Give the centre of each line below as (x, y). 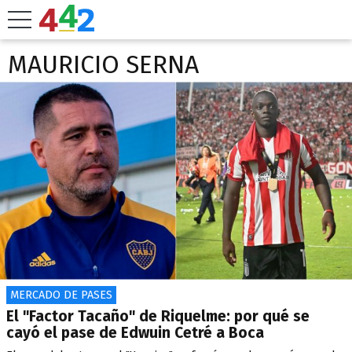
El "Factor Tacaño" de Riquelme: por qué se (158, 316)
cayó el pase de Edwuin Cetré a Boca (135, 333)
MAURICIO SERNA (103, 64)
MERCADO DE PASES (61, 295)
